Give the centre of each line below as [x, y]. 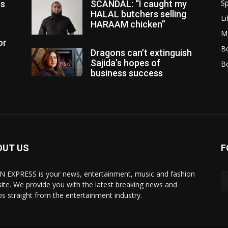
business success [127, 73]
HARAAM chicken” [128, 24]
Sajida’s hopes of [125, 63]
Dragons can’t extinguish [141, 53]
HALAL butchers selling [138, 14]
